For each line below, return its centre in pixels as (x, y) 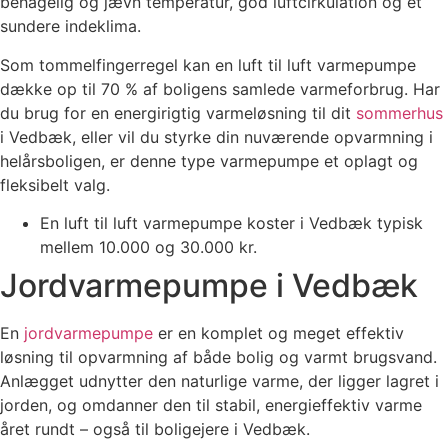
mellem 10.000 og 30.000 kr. (148, 247)
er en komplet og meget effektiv (278, 333)
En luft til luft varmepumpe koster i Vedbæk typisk (231, 223)
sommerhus (399, 112)
